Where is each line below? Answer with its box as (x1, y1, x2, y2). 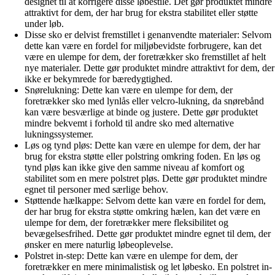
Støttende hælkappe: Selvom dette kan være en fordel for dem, (25, 195, 266, 206)
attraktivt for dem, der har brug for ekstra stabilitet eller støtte (25, 7, 258, 18)
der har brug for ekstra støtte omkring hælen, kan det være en (25, 206, 260, 217)
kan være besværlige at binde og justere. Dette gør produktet (25, 106, 258, 117)
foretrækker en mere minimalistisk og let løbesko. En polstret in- (25, 261, 272, 272)
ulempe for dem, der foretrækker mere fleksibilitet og (25, 217, 228, 228)
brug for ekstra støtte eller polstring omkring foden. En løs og (25, 150, 260, 161)
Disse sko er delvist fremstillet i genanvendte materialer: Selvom (25, 29, 271, 40)
